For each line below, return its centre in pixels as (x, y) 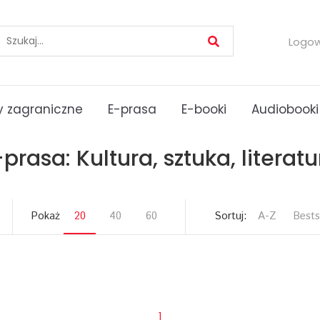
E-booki (204, 109)
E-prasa (132, 109)
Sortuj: (231, 216)
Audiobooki (285, 109)
